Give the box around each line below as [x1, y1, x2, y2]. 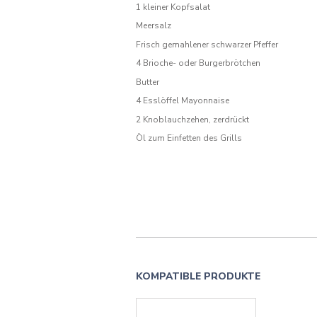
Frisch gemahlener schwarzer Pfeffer [136, 38, 278, 50]
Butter [136, 76, 159, 88]
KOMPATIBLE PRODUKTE [136, 270, 260, 284]
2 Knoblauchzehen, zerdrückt [136, 113, 249, 125]
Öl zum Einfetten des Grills [136, 132, 242, 144]
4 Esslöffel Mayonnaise [136, 95, 229, 107]
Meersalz [136, 20, 171, 32]
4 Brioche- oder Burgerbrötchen [136, 57, 260, 69]
